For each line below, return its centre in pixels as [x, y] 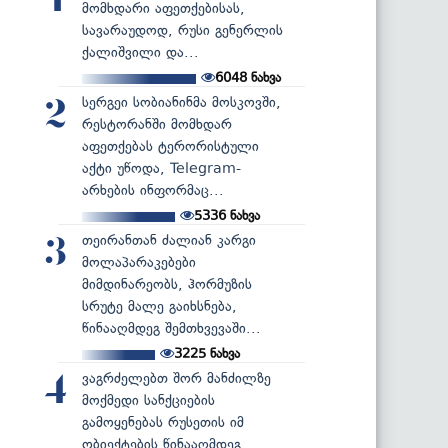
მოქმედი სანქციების [148, 400]
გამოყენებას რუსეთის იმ [163, 422]
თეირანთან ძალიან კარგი [169, 240]
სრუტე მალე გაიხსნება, [159, 306]
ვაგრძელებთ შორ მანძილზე [176, 378]
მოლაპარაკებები [139, 262]
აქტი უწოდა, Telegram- [161, 168]
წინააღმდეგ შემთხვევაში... [171, 328]
